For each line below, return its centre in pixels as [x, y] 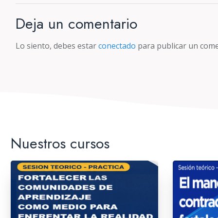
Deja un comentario [76, 24]
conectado [117, 46]
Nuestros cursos [60, 144]
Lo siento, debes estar [57, 46]
